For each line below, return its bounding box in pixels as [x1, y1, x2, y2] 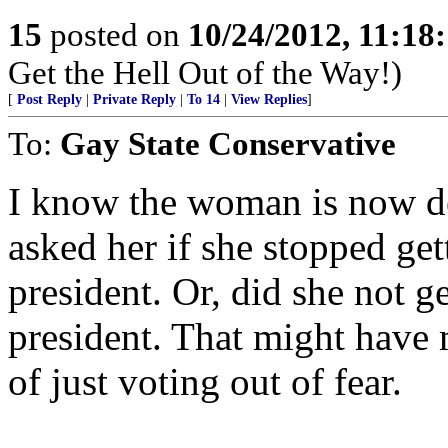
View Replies [231, 92, 307, 107]
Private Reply [93, 92, 176, 107]
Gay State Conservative [60, 125, 396, 162]
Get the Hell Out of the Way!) [8, 54, 402, 91]
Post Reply [17, 92, 82, 107]
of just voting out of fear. [8, 360, 402, 403]
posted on [42, 16, 188, 53]
